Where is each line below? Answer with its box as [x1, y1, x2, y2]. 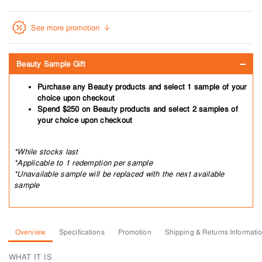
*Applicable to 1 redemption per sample [14, 158, 153, 168]
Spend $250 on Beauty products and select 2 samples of [37, 104, 238, 114]
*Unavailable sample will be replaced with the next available [14, 169, 225, 179]
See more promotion [31, 22, 99, 33]
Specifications [58, 227, 105, 237]
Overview [15, 227, 46, 237]
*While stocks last [14, 147, 78, 157]
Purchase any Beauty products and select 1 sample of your [37, 82, 247, 92]
